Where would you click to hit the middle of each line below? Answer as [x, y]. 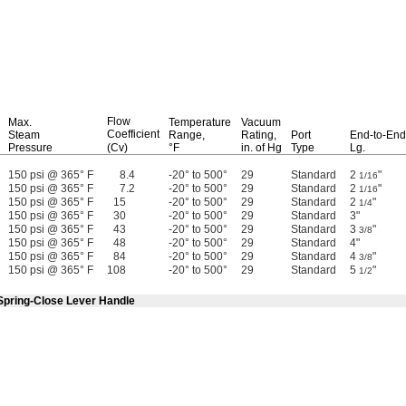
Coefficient [133, 134]
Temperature [200, 122]
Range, [187, 135]
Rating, [259, 135]
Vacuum [261, 122]
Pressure [30, 148]
